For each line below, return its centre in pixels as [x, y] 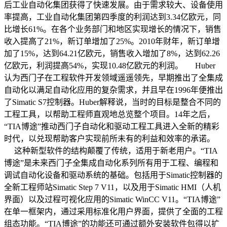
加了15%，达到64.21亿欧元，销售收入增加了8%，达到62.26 [112, 53]
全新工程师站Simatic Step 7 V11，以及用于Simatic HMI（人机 [112, 187]
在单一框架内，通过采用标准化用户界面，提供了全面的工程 [113, 212]
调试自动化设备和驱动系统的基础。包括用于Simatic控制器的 [113, 175]
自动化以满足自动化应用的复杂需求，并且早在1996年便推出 [113, 90]
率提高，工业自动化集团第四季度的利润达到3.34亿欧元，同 [112, 17]
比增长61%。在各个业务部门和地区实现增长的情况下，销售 [113, 29]
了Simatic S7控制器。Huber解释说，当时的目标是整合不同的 [112, 102]
